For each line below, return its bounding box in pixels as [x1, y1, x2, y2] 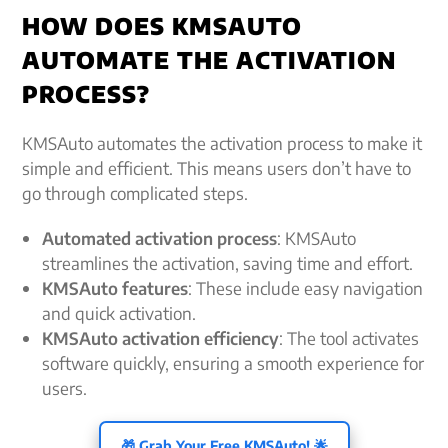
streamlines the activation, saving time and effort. [42, 251, 414, 274]
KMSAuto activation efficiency [42, 326, 280, 349]
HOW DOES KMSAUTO [22, 10, 303, 40]
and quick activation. [42, 301, 197, 324]
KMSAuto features [42, 276, 189, 299]
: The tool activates [279, 326, 420, 349]
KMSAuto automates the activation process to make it [22, 131, 423, 154]
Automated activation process [42, 226, 278, 249]
